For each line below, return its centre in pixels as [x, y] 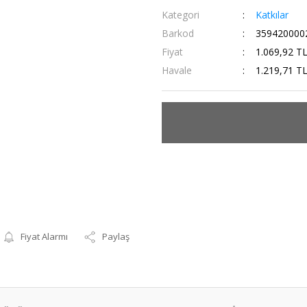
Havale [177, 70]
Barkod [178, 33]
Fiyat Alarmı [45, 236]
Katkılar [272, 15]
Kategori [181, 15]
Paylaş [116, 236]
